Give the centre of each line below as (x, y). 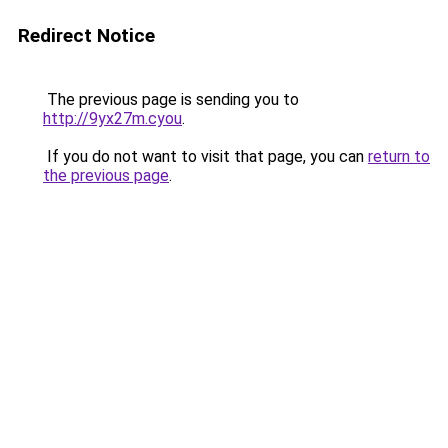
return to (399, 156)
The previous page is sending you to (171, 99)
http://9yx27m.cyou (112, 118)
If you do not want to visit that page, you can (205, 156)
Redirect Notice (86, 35)
